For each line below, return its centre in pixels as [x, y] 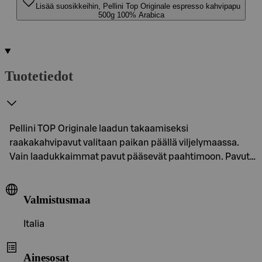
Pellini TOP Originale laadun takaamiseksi [99, 128]
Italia [34, 224]
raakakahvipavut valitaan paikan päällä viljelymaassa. [124, 142]
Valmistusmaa [57, 199]
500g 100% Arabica [131, 15]
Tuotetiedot [39, 76]
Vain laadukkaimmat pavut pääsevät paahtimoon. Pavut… [132, 156]
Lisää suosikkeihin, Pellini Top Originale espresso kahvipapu [138, 6]
